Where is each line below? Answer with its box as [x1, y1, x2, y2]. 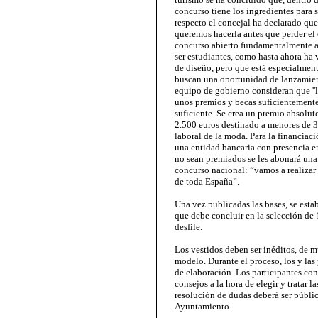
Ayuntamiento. [175, 301, 231, 312]
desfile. [175, 221, 202, 232]
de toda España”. [175, 176, 239, 187]
